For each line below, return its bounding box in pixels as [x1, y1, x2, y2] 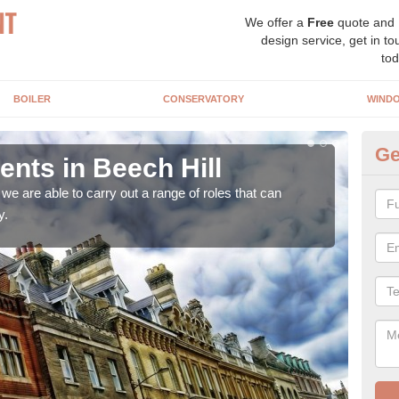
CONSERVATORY [162, 94, 244, 104]
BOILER [12, 94, 51, 104]
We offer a [245, 15, 307, 29]
